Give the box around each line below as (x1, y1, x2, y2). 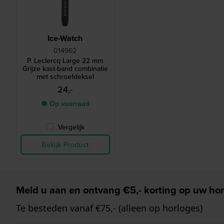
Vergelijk (57, 122, 84, 132)
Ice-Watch (47, 32, 83, 44)
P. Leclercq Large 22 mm (27, 55, 103, 66)
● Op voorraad (40, 98, 89, 109)
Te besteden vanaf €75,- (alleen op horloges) (16, 202, 202, 214)
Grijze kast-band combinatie (22, 63, 108, 74)
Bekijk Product (41, 139, 89, 150)
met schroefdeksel (36, 71, 94, 82)
